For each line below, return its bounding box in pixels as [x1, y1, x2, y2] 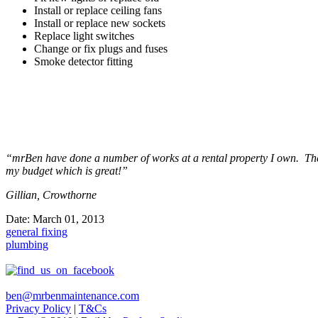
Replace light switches [34, 29, 134, 42]
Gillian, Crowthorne [6, 188, 97, 201]
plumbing [6, 238, 48, 251]
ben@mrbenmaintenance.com [6, 289, 139, 302]
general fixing [6, 225, 67, 238]
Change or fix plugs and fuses [34, 42, 168, 55]
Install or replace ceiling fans [34, 4, 162, 16]
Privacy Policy [6, 302, 71, 314]
